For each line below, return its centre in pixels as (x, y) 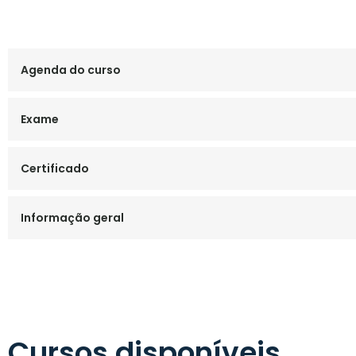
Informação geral (72, 218)
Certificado (55, 169)
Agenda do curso (71, 70)
